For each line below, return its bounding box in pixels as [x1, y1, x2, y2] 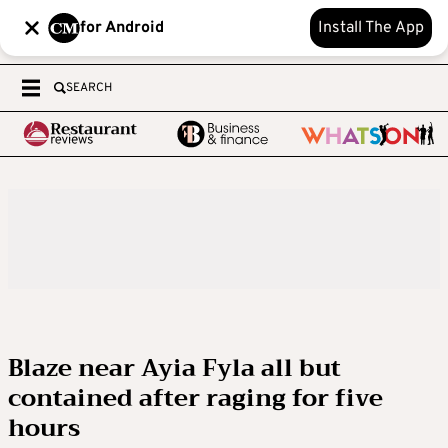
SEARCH [66, 80, 112, 96]
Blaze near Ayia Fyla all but [8, 347, 341, 389]
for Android [80, 18, 164, 38]
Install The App [318, 18, 424, 38]
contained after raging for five [8, 377, 383, 419]
